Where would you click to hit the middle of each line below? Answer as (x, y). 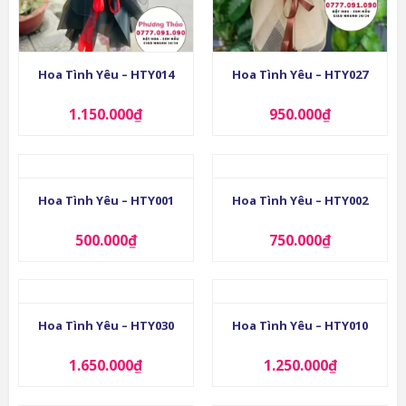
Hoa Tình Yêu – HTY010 (300, 326)
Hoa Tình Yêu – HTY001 (106, 200)
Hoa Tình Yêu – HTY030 (106, 326)
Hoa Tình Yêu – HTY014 (106, 74)
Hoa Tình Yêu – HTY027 (300, 74)
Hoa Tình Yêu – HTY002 (300, 200)
